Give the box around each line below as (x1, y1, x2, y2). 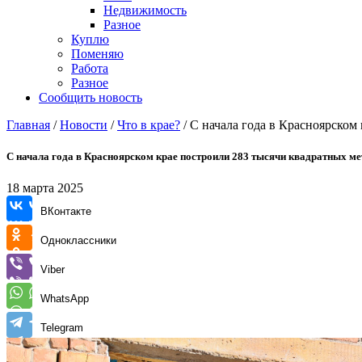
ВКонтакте (40, 205, 91, 218)
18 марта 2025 (6, 181, 83, 196)
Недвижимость (103, 3, 187, 17)
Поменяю (71, 47, 124, 61)
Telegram (40, 322, 83, 335)
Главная (6, 118, 50, 132)
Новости (60, 118, 107, 132)
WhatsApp (40, 293, 89, 305)
